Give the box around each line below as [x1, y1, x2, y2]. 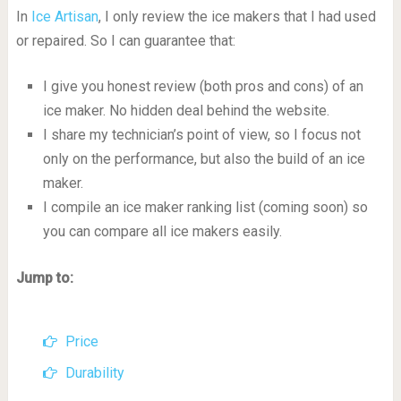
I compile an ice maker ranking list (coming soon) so [42, 199, 368, 216]
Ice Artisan [30, 8, 98, 25]
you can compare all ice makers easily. [42, 223, 282, 240]
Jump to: [15, 269, 73, 287]
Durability [64, 364, 124, 382]
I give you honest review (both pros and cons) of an [42, 78, 363, 95]
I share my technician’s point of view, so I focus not [42, 126, 361, 143]
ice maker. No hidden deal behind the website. [42, 102, 329, 119]
